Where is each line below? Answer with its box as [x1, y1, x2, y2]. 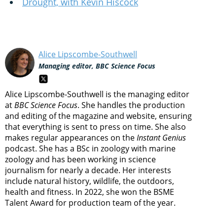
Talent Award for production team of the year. [5, 197, 176, 209]
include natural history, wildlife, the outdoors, [5, 176, 174, 187]
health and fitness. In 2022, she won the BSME [5, 186, 174, 198]
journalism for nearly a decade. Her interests [5, 165, 171, 176]
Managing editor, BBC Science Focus [38, 61, 155, 71]
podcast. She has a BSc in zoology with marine [5, 143, 176, 154]
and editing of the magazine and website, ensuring [5, 110, 192, 122]
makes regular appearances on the [5, 132, 137, 144]
